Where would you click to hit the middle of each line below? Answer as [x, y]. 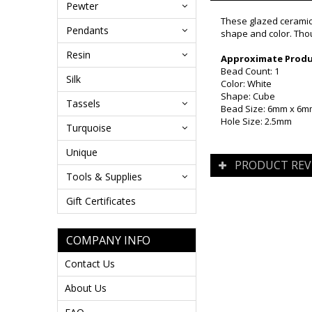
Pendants [87, 30]
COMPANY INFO [108, 240]
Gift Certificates [101, 201]
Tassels [83, 103]
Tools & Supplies [104, 177]
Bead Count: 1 [250, 71]
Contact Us [90, 264]
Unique [82, 152]
